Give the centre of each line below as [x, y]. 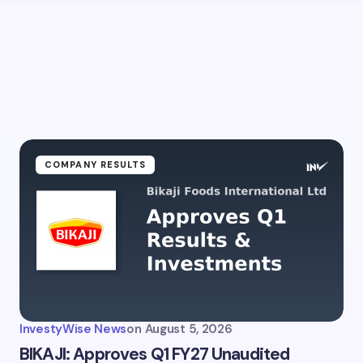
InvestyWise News [73, 329]
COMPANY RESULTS [96, 164]
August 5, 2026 [188, 329]
